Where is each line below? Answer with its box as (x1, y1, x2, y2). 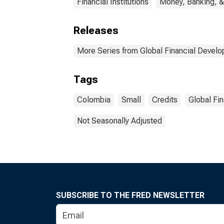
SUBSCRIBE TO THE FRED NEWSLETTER (56, 190, 204, 200)
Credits (152, 95, 177, 104)
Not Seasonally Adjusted (77, 116, 162, 125)
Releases (73, 24, 118, 36)
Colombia (77, 95, 110, 104)
